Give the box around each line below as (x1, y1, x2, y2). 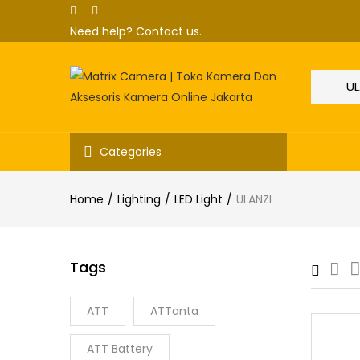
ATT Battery (87, 341, 153, 357)
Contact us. (136, 23, 202, 39)
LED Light (174, 191, 223, 207)
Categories (100, 144, 162, 160)
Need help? (70, 23, 136, 39)
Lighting (117, 191, 161, 207)
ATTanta (150, 303, 198, 319)
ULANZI (236, 191, 272, 207)
